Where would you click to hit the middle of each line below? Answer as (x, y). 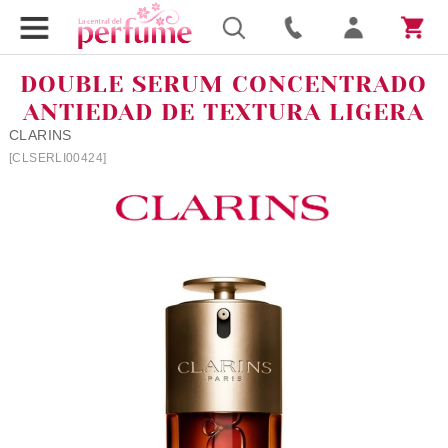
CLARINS (40, 135)
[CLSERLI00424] (57, 158)
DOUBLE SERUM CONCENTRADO (224, 84)
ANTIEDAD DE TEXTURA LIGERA (224, 112)
